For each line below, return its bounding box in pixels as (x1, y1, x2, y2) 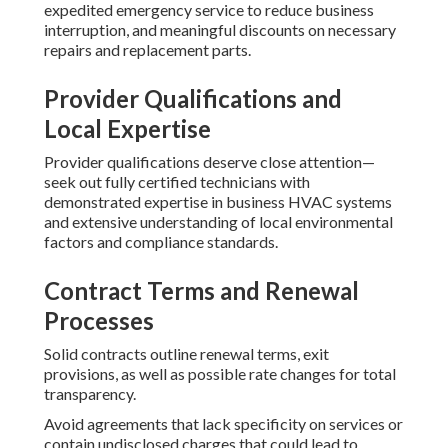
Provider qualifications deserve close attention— (44, 152, 375, 172)
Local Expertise (44, 114, 211, 144)
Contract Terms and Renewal (44, 276, 359, 306)
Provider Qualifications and (44, 84, 342, 114)
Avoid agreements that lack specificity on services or (44, 414, 403, 434)
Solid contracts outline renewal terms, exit (44, 344, 329, 364)
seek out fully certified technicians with (44, 172, 310, 192)
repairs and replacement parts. (44, 40, 251, 60)
